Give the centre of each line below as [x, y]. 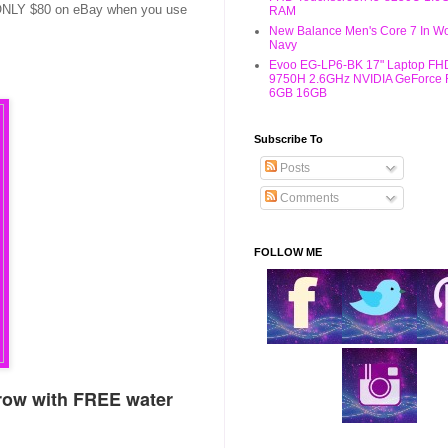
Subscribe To [288, 139]
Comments [308, 198]
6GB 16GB [298, 93]
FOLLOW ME [288, 252]
